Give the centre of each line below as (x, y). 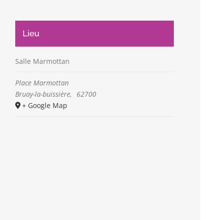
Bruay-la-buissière (43, 94)
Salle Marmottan (43, 61)
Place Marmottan (42, 82)
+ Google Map (45, 105)
